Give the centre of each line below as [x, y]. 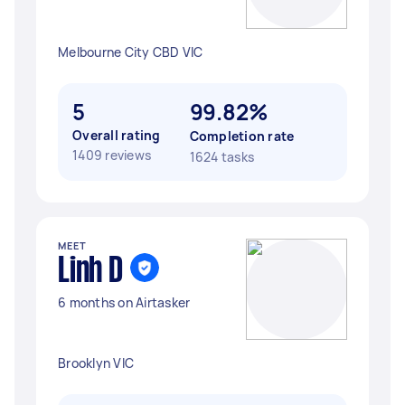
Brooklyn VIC [96, 363]
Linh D [90, 272]
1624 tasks [221, 157]
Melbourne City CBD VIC [131, 52]
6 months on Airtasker [124, 302]
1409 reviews [112, 155]
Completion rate [242, 136]
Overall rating [117, 135]
